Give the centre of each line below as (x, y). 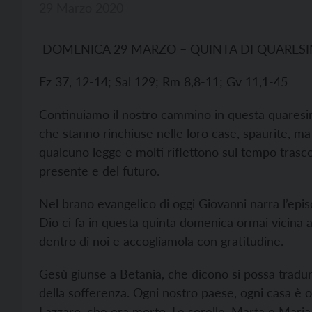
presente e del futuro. (99, 171)
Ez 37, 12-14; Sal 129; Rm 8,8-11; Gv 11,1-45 (163, 81)
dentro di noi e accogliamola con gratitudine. (161, 241)
